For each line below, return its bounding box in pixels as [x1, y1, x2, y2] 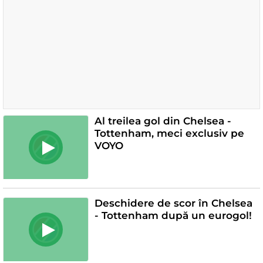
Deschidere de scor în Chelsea [94, 197, 252, 209]
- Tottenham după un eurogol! [94, 209, 252, 221]
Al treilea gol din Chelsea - [94, 114, 231, 127]
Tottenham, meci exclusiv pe [94, 127, 244, 139]
